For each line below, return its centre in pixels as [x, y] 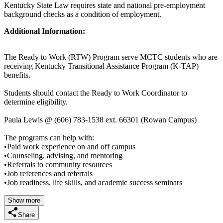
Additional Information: [45, 31]
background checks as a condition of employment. [83, 14]
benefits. [17, 75]
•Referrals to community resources [58, 164]
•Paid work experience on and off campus [70, 146]
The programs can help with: [49, 137]
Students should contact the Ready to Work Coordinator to [96, 93]
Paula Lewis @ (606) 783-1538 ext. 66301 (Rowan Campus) [100, 119]
